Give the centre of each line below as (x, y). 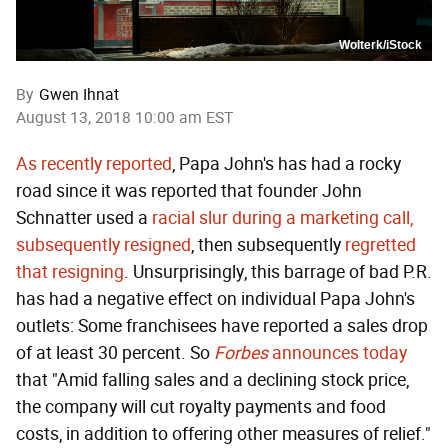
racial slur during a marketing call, (282, 218)
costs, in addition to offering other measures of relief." (223, 434)
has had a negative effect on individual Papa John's (215, 299)
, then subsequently (268, 245)
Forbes (241, 353)
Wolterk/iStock (380, 45)
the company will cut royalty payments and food (201, 407)
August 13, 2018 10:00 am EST (124, 118)
